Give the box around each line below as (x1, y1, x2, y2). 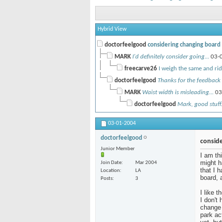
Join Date (101, 160, 121, 166)
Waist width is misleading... (142, 89, 214, 96)
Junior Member (101, 146, 135, 152)
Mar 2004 (135, 160, 157, 166)
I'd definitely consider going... (132, 54, 209, 60)
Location (101, 168, 120, 174)
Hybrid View (98, 26, 127, 33)
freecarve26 (124, 65, 157, 72)
